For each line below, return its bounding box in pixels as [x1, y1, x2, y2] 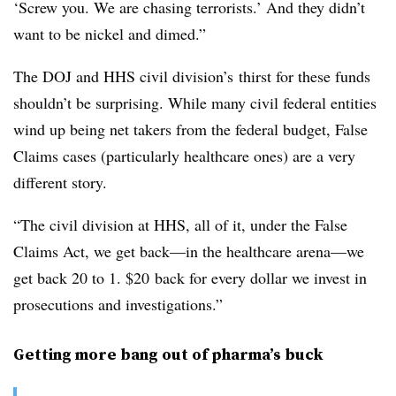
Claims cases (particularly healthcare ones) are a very [13, 145, 355, 166]
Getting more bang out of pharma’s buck [13, 343, 323, 365]
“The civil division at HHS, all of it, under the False [13, 214, 347, 235]
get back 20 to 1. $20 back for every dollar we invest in [13, 267, 367, 288]
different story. [13, 171, 107, 193]
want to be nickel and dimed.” [13, 23, 206, 44]
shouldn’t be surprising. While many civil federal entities [13, 92, 377, 113]
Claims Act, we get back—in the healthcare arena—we [13, 240, 364, 262]
